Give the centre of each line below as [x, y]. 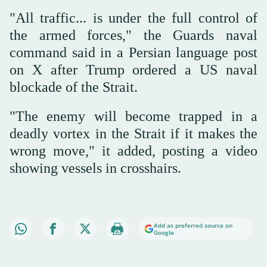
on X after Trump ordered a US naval [133, 70]
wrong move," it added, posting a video [133, 151]
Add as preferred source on [193, 226]
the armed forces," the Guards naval [133, 35]
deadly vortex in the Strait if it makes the [133, 134]
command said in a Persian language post [133, 53]
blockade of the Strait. [74, 87]
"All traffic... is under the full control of [133, 18]
